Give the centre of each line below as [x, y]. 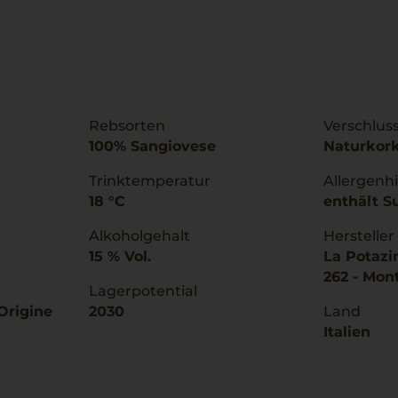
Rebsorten [127, 126]
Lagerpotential [143, 291]
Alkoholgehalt [139, 236]
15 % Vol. [120, 256]
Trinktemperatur [150, 181]
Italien [347, 332]
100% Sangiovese [152, 146]
